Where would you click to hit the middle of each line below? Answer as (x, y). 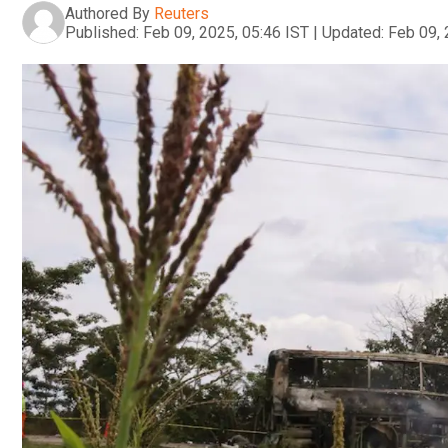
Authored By (107, 13)
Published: (102, 32)
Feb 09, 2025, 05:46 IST (226, 32)
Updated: (353, 32)
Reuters (181, 13)
